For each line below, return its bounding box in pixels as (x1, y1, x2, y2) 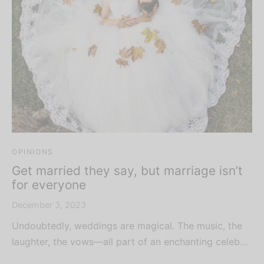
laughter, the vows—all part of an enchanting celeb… (12, 235, 247, 247)
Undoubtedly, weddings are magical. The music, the (12, 219, 242, 232)
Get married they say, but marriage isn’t (12, 163, 243, 178)
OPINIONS (12, 147, 54, 156)
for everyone (12, 177, 86, 192)
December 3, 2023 (12, 199, 86, 210)
